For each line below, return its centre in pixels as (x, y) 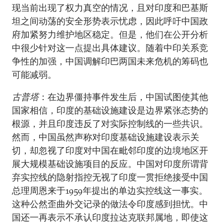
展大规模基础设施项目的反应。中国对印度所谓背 (110, 164)
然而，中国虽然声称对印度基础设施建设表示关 (106, 137)
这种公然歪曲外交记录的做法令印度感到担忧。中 (110, 204)
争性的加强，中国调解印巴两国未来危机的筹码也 (110, 61)
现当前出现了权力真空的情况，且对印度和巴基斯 (110, 8)
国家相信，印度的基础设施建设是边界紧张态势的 (110, 110)
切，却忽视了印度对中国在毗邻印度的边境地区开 (110, 150)
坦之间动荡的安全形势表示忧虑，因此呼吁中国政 (110, 21)
